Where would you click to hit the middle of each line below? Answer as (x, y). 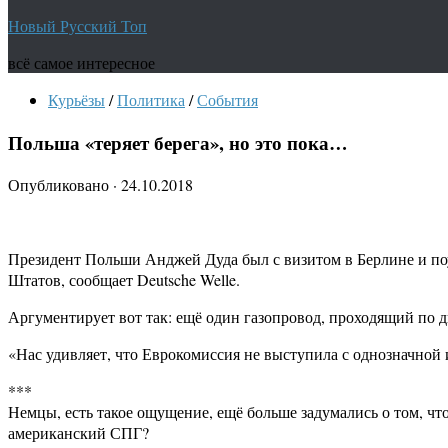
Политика (151, 99)
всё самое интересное (81, 62)
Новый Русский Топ (77, 25)
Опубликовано (60, 185)
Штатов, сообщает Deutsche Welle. (124, 280)
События (227, 99)
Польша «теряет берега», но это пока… (178, 142)
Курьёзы (76, 99)
